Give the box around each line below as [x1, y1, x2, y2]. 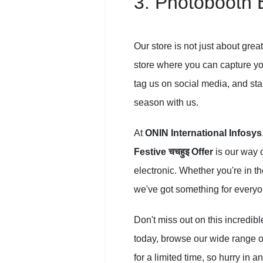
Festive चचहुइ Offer [134, 147, 213, 157]
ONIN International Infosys [145, 128, 262, 139]
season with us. [134, 97, 198, 108]
